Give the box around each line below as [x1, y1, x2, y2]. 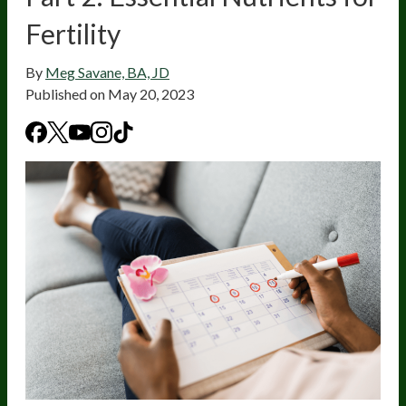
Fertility [25, 17, 121, 51]
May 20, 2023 [108, 85, 194, 103]
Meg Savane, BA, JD [45, 63, 169, 82]
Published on [25, 85, 108, 103]
